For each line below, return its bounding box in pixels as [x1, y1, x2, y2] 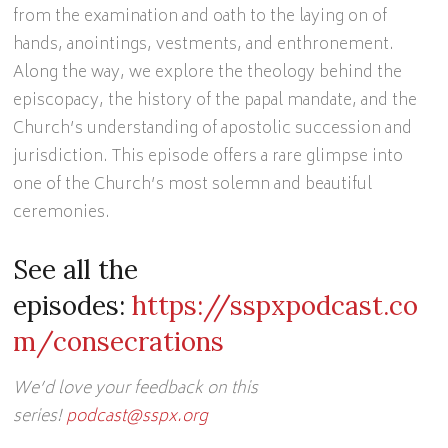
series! [13, 403, 67, 431]
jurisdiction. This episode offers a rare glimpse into [13, 143, 404, 171]
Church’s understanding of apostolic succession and [13, 115, 413, 143]
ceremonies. [13, 199, 111, 227]
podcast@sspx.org [66, 403, 209, 431]
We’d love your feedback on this [13, 375, 259, 403]
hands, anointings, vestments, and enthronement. [13, 31, 395, 59]
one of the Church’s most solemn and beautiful [13, 171, 373, 199]
